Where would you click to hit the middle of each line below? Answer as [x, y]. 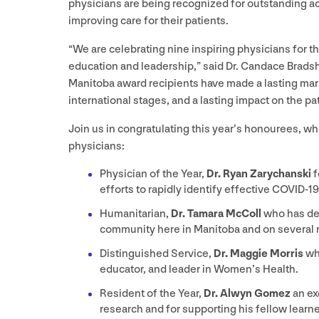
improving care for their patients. [150, 21]
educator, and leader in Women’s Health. [200, 270]
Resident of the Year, [152, 294]
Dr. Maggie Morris [260, 254]
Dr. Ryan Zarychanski [260, 174]
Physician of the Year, [153, 174]
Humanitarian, [135, 214]
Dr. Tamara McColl [217, 214]
